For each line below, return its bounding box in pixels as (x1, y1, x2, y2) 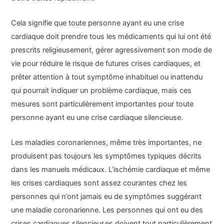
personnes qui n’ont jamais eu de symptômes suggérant (11, 192, 202, 201)
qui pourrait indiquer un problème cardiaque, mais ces (11, 85, 192, 95)
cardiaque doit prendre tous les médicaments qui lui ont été (11, 31, 211, 41)
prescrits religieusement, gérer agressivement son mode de (11, 45, 212, 54)
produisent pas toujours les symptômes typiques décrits (11, 151, 202, 161)
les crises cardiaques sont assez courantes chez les (11, 178, 187, 188)
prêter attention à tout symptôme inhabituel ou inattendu (11, 72, 203, 81)
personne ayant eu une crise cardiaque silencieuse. (11, 112, 183, 122)
